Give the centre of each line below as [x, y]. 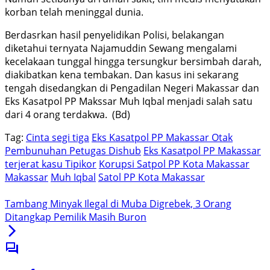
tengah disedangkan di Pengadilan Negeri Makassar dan [132, 88]
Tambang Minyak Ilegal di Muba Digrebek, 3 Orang [118, 204]
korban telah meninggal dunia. [74, 12]
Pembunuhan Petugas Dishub [73, 151]
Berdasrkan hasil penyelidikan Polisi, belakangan [115, 35]
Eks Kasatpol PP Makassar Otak [162, 138]
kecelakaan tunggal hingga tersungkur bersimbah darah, [133, 62]
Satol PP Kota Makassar [152, 177]
